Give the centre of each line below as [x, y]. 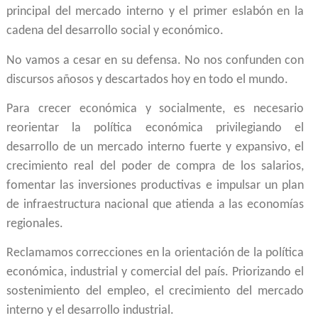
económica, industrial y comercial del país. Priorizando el [155, 273]
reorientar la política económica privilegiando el [155, 128]
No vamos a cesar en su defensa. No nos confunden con [155, 60]
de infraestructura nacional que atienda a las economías [155, 204]
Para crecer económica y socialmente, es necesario [155, 109]
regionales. [35, 224]
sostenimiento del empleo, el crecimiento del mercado [155, 292]
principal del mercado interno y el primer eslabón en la [155, 12]
